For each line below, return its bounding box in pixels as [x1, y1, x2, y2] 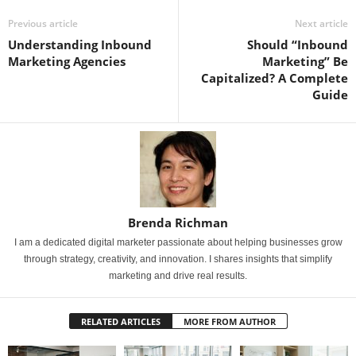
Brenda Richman [128, 214, 228, 230]
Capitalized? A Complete [201, 69, 348, 86]
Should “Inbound [247, 36, 348, 52]
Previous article [8, 16, 78, 30]
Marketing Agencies [8, 52, 126, 69]
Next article [295, 16, 348, 30]
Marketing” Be [262, 52, 348, 69]
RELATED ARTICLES [80, 315, 161, 327]
